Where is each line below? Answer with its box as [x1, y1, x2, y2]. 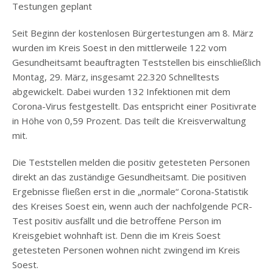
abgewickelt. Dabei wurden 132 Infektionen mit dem [12, 85, 230, 98]
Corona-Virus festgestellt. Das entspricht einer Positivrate [12, 100, 257, 113]
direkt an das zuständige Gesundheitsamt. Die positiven [12, 171, 246, 183]
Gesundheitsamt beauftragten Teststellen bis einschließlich [12, 56, 261, 69]
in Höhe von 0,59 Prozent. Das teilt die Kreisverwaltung [12, 115, 246, 127]
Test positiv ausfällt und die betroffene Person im [12, 214, 221, 227]
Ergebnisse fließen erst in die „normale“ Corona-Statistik [12, 185, 248, 198]
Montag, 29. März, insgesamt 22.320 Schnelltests [12, 71, 219, 83]
